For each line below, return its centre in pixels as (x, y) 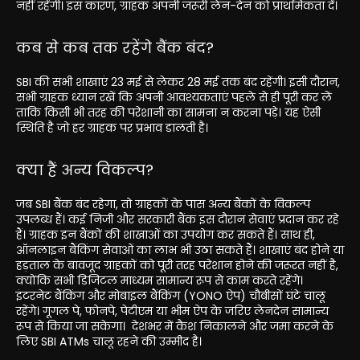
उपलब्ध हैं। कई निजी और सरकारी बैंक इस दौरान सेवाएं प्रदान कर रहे (178, 219)
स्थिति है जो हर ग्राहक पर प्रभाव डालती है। (112, 127)
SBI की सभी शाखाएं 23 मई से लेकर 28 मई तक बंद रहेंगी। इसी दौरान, (178, 82)
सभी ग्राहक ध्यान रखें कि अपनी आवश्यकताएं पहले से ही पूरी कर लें (174, 97)
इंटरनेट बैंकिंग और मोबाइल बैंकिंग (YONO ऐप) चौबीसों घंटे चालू (171, 295)
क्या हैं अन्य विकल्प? (85, 170)
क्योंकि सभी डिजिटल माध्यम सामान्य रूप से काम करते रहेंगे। (161, 280)
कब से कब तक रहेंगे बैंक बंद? (115, 47)
